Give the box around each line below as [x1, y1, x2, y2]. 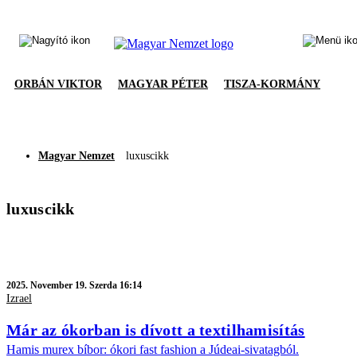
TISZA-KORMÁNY [224, 78, 320, 90]
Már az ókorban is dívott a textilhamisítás [6, 320, 305, 339]
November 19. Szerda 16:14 [30, 280, 142, 291]
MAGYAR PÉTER [118, 78, 208, 90]
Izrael [6, 292, 32, 304]
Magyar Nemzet [38, 150, 115, 162]
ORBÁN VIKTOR [14, 78, 102, 90]
